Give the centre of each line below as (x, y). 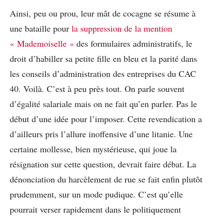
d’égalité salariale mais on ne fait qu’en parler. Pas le (103, 103)
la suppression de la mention (122, 28)
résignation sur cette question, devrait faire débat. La (103, 164)
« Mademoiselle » (42, 43)
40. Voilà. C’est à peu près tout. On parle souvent (97, 88)
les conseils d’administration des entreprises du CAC (103, 73)
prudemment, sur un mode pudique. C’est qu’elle (96, 194)
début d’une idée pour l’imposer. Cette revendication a (106, 118)
